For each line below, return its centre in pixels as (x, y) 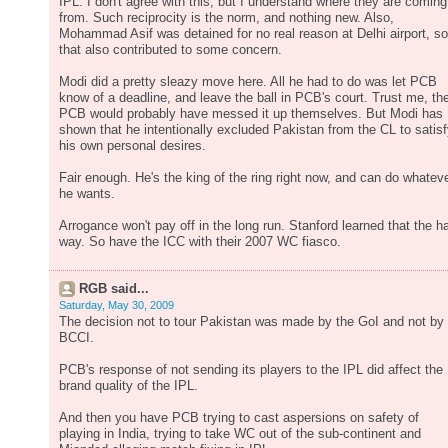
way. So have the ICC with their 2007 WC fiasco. (200, 242)
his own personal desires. (132, 146)
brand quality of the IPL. (128, 386)
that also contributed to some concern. (170, 50)
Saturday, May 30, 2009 (116, 305)
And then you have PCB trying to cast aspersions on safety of (239, 418)
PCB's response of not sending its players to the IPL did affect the (251, 370)
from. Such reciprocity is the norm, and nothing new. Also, (226, 18)
